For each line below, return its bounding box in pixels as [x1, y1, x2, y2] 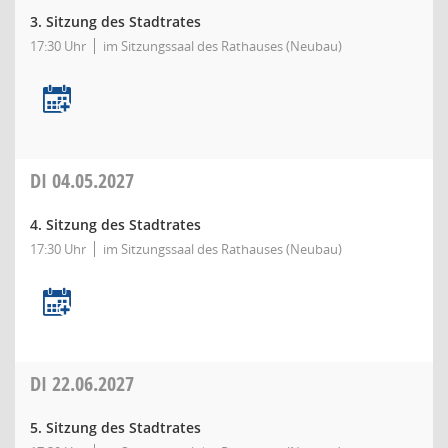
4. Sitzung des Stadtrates [30, 215, 201, 234]
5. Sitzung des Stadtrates [30, 418, 201, 437]
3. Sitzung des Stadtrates [30, 12, 201, 31]
